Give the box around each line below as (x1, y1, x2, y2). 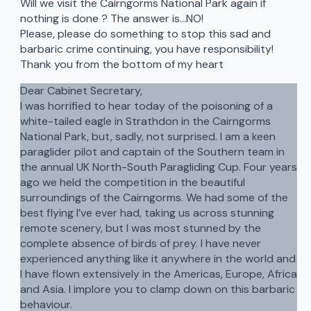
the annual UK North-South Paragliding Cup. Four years (19, 160, 297, 175)
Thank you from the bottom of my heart (19, 57, 224, 72)
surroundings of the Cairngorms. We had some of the (19, 190, 288, 205)
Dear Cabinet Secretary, (19, 83, 142, 99)
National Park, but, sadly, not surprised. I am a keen (19, 129, 276, 144)
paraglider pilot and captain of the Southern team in (19, 144, 285, 160)
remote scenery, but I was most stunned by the (19, 221, 261, 236)
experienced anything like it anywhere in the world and (19, 251, 296, 267)
